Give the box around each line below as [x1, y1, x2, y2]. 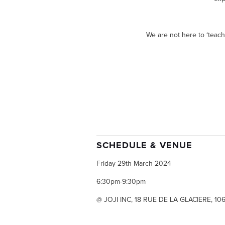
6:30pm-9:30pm [96, 176, 146, 186]
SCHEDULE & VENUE [96, 138, 192, 152]
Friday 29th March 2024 [96, 158, 171, 168]
